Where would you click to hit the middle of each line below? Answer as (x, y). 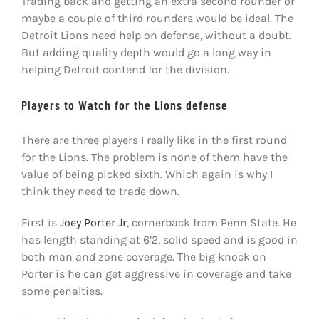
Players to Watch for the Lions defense (124, 104)
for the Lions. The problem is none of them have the (154, 157)
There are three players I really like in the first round (154, 140)
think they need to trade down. (100, 191)
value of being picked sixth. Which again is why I (147, 174)
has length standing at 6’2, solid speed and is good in (159, 239)
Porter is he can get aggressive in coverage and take (156, 273)
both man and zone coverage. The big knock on (143, 256)
